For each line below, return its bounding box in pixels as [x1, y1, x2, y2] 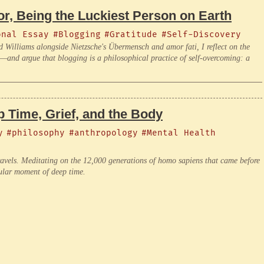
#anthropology [68, 127, 138, 138]
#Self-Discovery [161, 29, 241, 40]
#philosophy [6, 127, 65, 138]
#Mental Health [141, 127, 216, 138]
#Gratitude [104, 29, 158, 40]
